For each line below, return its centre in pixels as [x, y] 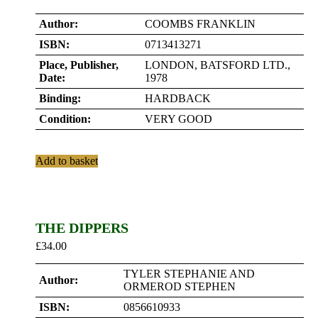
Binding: [60, 98]
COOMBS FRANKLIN [200, 24]
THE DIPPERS [82, 228]
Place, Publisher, [79, 65]
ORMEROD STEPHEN [180, 286]
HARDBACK [178, 98]
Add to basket [67, 161]
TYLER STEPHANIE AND [189, 274]
